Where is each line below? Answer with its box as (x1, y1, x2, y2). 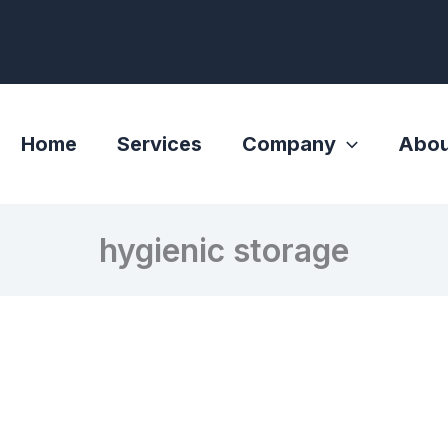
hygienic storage (99, 230, 349, 270)
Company (242, 131, 336, 156)
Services (117, 131, 202, 156)
